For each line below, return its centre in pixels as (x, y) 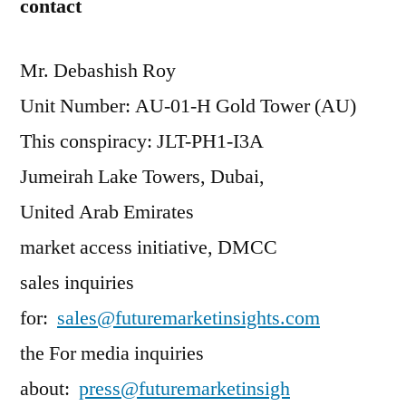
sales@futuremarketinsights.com (188, 318)
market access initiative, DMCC (149, 247)
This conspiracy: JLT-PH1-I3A (142, 141)
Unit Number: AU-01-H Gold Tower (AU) (188, 106)
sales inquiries (77, 283)
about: (49, 389)
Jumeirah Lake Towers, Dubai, (142, 177)
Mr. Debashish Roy (98, 71)
